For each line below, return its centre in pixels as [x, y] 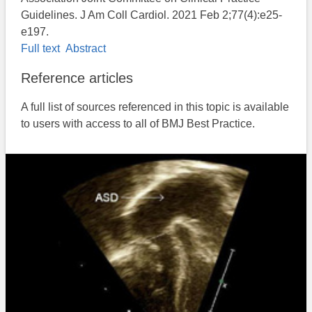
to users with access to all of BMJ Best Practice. [138, 124]
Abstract [85, 49]
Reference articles [77, 78]
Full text [42, 49]
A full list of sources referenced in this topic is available [155, 107]
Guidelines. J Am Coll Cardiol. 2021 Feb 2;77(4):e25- [152, 15]
